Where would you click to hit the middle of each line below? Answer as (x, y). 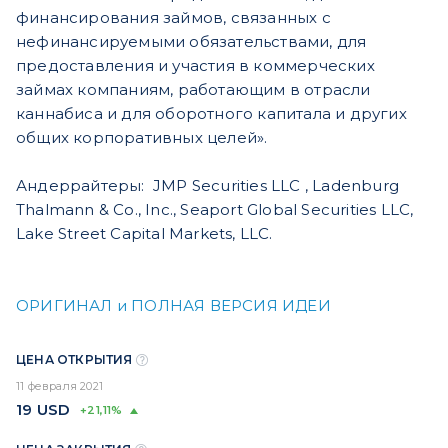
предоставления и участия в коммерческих (195, 65)
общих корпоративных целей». (142, 137)
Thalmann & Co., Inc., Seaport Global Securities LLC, (215, 209)
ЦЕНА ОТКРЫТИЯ (76, 359)
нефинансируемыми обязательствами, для (191, 41)
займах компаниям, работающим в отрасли (193, 89)
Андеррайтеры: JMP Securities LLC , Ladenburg (207, 185)
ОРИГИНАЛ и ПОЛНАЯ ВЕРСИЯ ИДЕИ (173, 305)
